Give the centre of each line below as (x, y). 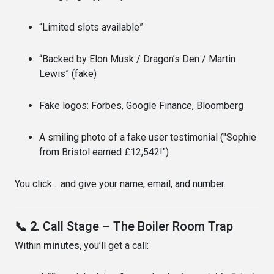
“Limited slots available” (91, 27)
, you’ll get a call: (114, 245)
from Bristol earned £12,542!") (104, 152)
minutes (61, 245)
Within (29, 245)
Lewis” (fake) (68, 73)
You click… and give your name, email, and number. (120, 183)
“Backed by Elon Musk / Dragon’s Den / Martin (137, 59)
